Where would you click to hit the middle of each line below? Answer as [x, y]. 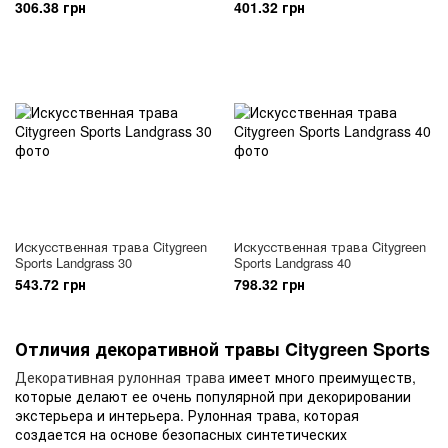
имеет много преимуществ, [320, 377]
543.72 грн [50, 284]
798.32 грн [269, 284]
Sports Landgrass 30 [73, 262]
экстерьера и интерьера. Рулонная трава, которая [187, 415]
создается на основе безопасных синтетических [181, 434]
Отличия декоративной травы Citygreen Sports [222, 349]
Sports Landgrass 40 [292, 262]
